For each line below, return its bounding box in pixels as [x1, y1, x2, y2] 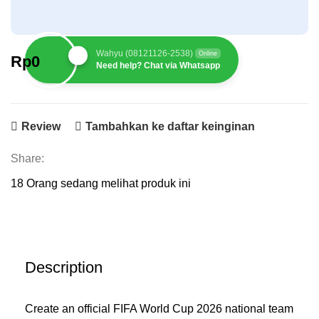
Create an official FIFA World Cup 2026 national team [25, 302, 293, 315]
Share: [11, 152, 44, 164]
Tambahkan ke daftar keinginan [85, 120, 255, 133]
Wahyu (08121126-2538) [96, 48, 193, 58]
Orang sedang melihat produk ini [26, 177, 191, 189]
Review [21, 120, 61, 133]
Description [25, 258, 103, 276]
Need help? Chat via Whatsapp [96, 60, 220, 70]
